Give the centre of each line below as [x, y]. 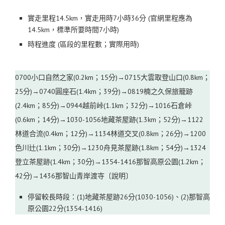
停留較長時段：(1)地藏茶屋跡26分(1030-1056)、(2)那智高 [119, 197]
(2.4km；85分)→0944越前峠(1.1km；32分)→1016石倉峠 [103, 106]
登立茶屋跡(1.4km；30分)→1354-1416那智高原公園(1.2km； [110, 162]
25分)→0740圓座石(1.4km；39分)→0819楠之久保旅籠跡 [104, 92]
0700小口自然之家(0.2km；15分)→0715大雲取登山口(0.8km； [113, 78]
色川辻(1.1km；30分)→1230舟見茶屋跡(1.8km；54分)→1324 [110, 148]
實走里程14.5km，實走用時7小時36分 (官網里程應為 [110, 18]
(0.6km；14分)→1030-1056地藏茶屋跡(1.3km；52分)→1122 [109, 120]
